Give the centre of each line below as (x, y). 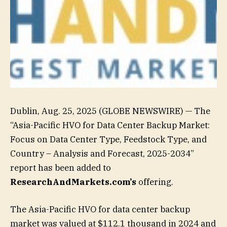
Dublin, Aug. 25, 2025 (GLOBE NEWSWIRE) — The (110, 111)
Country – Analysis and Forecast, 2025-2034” (102, 154)
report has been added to (61, 168)
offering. (155, 182)
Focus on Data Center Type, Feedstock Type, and (108, 140)
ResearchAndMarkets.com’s (73, 182)
